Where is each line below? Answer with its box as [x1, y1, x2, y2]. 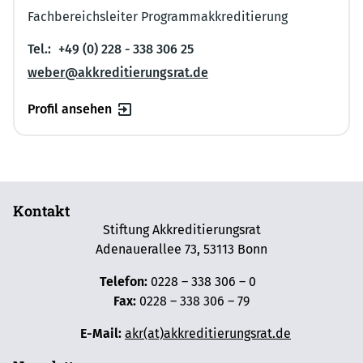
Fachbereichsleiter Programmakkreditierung [28, 8, 288, 24]
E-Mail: [72, 326, 122, 342]
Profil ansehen [28, 100, 112, 117]
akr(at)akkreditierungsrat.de [125, 326, 291, 342]
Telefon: [99, 274, 147, 290]
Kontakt [13, 201, 70, 221]
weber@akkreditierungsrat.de [28, 64, 208, 80]
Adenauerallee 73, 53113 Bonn [96, 241, 267, 258]
